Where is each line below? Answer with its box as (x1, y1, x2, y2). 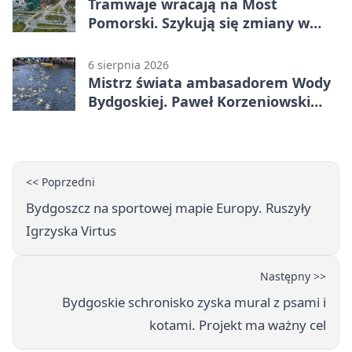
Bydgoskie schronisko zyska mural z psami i (62, 293, 326, 312)
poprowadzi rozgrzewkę (88, 111, 255, 130)
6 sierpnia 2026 (88, 57, 169, 73)
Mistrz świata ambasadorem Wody (88, 73, 331, 93)
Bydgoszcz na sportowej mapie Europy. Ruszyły (26, 199, 311, 218)
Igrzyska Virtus (26, 222, 116, 240)
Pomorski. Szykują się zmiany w (88, 13, 310, 33)
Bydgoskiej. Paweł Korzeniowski (88, 92, 310, 112)
